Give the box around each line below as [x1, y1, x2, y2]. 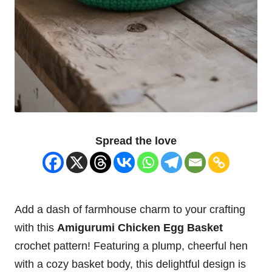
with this [15, 221, 57, 234]
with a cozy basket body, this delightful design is [15, 257, 246, 270]
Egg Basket [160, 221, 223, 234]
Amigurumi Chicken [57, 221, 160, 234]
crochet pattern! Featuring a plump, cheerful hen [15, 239, 248, 252]
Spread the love [95, 134, 177, 147]
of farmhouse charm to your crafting [70, 203, 245, 216]
